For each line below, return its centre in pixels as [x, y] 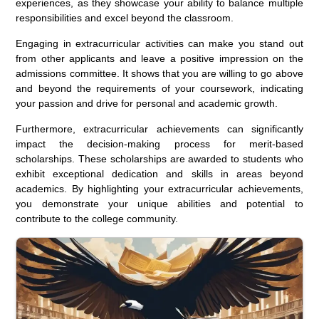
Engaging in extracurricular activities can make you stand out [159, 43]
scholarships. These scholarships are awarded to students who [159, 158]
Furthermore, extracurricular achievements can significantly [159, 129]
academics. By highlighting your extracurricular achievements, [159, 188]
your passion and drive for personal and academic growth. [147, 103]
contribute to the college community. [97, 218]
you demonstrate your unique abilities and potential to [159, 203]
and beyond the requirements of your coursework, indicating [159, 88]
